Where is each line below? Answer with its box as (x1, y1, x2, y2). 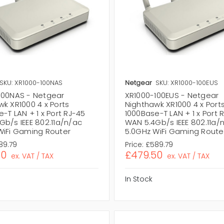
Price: (124, 139, 143, 149)
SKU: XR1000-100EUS (155, 77, 218, 87)
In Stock (124, 173, 152, 184)
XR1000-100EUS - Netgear (124, 89, 219, 100)
